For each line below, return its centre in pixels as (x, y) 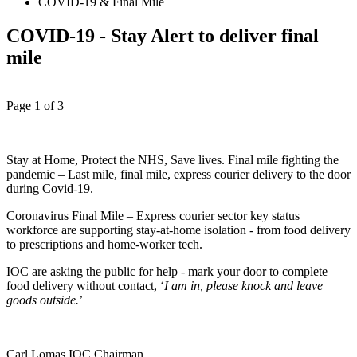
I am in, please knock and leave (243, 285)
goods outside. (43, 300)
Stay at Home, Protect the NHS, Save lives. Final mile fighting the (173, 159)
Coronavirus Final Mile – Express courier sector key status (153, 215)
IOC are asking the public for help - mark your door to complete (167, 271)
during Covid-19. (50, 188)
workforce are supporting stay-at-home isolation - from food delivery (178, 229)
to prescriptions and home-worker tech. (104, 244)
